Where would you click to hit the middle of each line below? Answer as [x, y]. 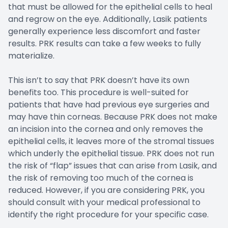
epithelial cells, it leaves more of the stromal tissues [111, 141]
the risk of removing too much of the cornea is [101, 178]
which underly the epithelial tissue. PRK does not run [111, 153]
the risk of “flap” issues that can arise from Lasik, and [112, 165]
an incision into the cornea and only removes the [106, 129]
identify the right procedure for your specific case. [108, 214]
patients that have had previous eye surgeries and [109, 104]
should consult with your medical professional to [104, 202]
